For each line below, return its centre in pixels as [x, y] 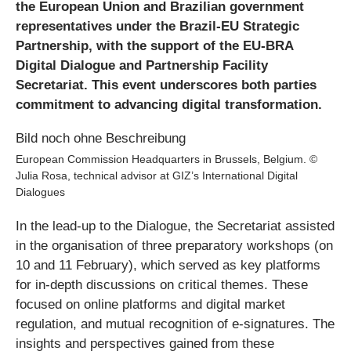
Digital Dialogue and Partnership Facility [142, 65]
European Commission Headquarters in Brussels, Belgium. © [166, 159]
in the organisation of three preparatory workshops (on [174, 246]
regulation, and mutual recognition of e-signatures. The [175, 324]
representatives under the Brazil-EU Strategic [157, 26]
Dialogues [40, 192]
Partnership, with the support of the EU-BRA [154, 46]
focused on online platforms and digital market [150, 305]
